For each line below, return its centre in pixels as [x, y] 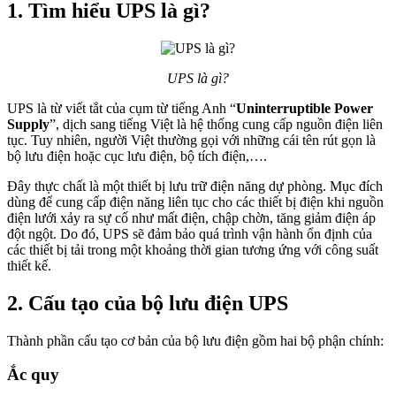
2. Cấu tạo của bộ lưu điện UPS [148, 303]
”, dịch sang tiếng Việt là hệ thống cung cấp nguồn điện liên [216, 124]
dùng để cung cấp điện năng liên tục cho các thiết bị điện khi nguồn [195, 202]
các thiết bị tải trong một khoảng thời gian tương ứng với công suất [193, 249]
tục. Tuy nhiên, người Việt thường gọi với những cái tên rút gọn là [191, 140]
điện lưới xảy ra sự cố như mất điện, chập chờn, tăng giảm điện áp [191, 217]
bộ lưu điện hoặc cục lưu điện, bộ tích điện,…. [137, 156]
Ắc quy [33, 375]
